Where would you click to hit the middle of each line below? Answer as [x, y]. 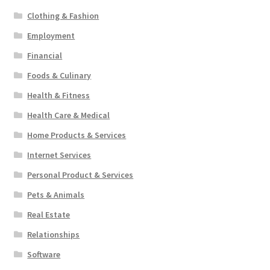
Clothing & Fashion [63, 16]
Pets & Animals [56, 195]
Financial [45, 56]
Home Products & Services [77, 135]
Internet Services [59, 155]
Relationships [54, 235]
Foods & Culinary [59, 76]
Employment [51, 36]
